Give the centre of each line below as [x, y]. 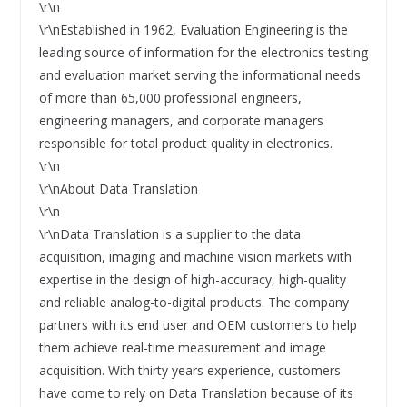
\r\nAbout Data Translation [118, 188]
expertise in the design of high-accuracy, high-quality [192, 279]
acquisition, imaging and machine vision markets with [195, 256]
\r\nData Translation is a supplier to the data [169, 233]
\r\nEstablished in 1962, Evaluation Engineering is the [193, 29]
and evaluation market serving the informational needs [199, 74]
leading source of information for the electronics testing [203, 52]
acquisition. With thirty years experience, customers [189, 370]
